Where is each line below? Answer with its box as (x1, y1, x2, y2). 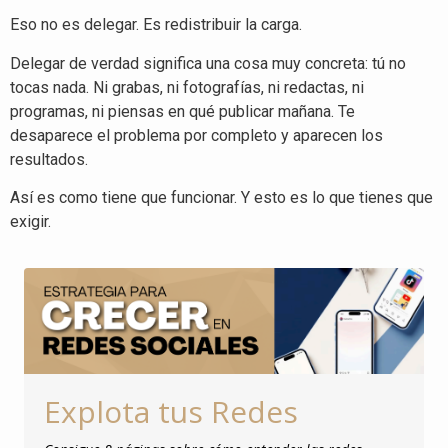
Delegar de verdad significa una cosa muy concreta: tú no (10, 53, 406, 73)
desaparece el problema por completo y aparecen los (10, 125, 383, 145)
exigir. (10, 211, 51, 231)
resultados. (10, 149, 88, 169)
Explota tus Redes (44, 391, 298, 433)
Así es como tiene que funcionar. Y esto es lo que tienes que (10, 187, 433, 207)
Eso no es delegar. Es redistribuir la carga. (10, 15, 302, 35)
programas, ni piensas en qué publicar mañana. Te (10, 101, 355, 121)
